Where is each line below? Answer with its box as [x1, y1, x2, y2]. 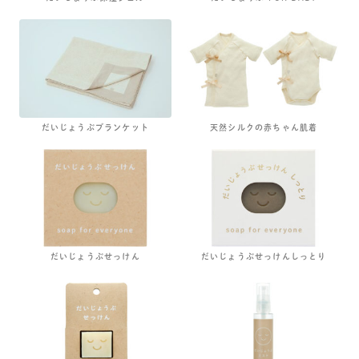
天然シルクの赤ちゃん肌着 [209, 121, 318, 133]
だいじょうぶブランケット [41, 121, 150, 133]
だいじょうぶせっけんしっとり [200, 251, 327, 263]
